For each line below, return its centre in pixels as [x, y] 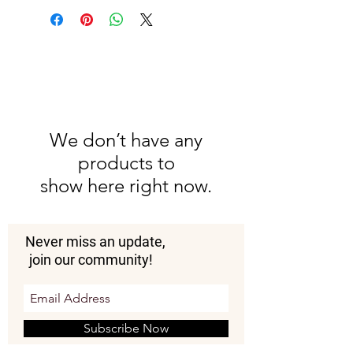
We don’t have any [126, 140]
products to [126, 163]
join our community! [91, 260]
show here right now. [126, 186]
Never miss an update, [95, 242]
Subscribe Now [126, 329]
